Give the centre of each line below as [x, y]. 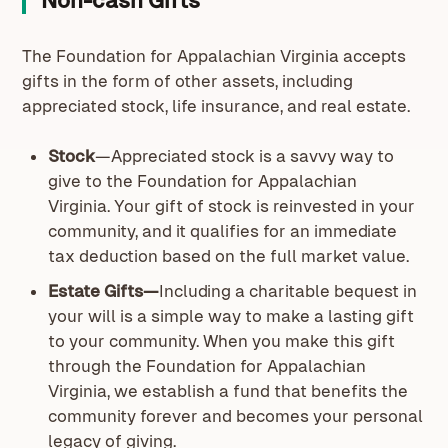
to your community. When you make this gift [221, 341]
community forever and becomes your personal [235, 416]
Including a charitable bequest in [287, 291]
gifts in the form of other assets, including [188, 80]
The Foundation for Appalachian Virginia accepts [214, 55]
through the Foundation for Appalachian [206, 366]
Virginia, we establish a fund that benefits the [227, 391]
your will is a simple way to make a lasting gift [230, 316]
